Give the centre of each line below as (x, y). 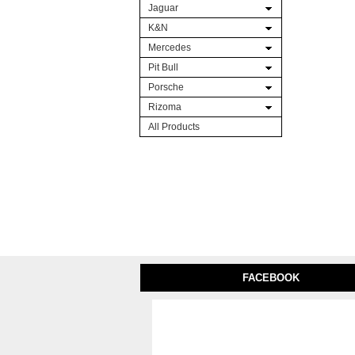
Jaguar (163, 8)
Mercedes (170, 48)
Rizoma (165, 107)
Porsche (166, 87)
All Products (174, 127)
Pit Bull (163, 67)
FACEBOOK (271, 278)
